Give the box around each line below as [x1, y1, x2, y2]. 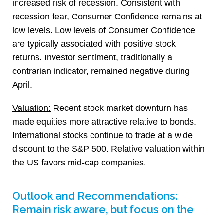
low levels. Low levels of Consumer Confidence [12, 25, 195, 36]
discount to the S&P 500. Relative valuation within [12, 144, 205, 154]
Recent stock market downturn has [51, 103, 188, 113]
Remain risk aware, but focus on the [12, 203, 194, 216]
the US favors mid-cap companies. [12, 158, 146, 168]
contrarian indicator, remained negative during [12, 66, 190, 76]
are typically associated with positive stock [12, 39, 176, 49]
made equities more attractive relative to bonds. [12, 117, 196, 127]
